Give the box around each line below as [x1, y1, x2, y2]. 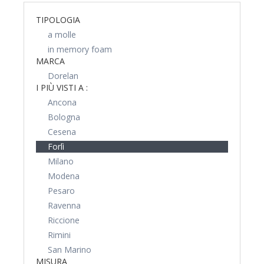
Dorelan [48, 70, 78, 81]
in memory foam [48, 44, 112, 55]
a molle [48, 29, 76, 40]
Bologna [48, 111, 80, 123]
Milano [48, 156, 74, 167]
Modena [48, 170, 80, 181]
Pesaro [48, 185, 75, 196]
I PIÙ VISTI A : [36, 82, 88, 93]
